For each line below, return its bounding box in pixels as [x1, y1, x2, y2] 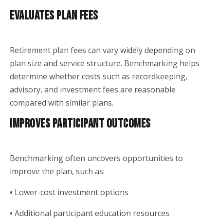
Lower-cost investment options [15, 187, 128, 198]
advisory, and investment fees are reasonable [10, 84, 176, 95]
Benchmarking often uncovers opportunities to [10, 153, 183, 163]
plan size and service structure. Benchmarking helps [10, 58, 200, 69]
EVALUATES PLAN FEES [10, 8, 98, 23]
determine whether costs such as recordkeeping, [10, 71, 187, 82]
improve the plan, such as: [10, 166, 105, 177]
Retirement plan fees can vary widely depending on [10, 45, 195, 55]
